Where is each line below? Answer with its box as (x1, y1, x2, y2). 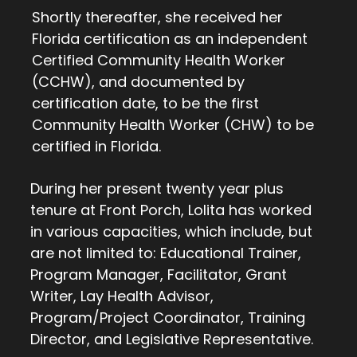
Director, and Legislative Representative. (30, 329, 313, 350)
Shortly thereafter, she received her (32, 7, 283, 28)
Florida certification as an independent (32, 29, 308, 49)
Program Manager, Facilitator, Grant (30, 265, 287, 285)
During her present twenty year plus (30, 178, 284, 199)
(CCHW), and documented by (32, 72, 245, 92)
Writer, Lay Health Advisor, (30, 286, 214, 307)
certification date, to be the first (32, 93, 259, 114)
